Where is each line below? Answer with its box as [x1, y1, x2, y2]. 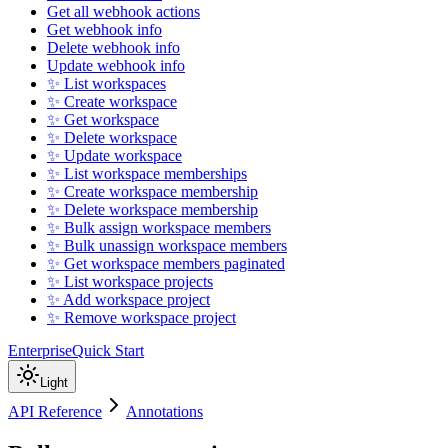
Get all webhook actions [47, 3, 200, 21]
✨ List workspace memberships [47, 165, 247, 183]
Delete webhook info [47, 39, 180, 57]
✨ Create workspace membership [47, 183, 258, 201]
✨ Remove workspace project [47, 309, 236, 327]
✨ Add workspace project [47, 291, 210, 309]
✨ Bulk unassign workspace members [47, 237, 287, 255]
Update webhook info [47, 57, 185, 75]
